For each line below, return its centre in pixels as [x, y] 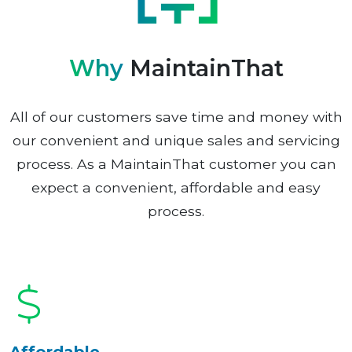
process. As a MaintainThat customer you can [176, 164]
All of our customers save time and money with [176, 117]
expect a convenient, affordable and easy [176, 188]
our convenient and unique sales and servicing [176, 141]
